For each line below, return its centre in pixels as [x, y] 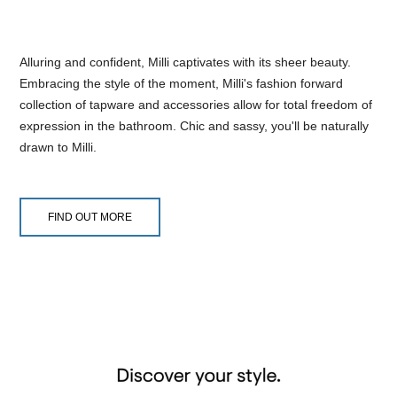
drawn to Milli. [58, 148]
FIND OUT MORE [90, 218]
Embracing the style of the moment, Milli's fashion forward [181, 84]
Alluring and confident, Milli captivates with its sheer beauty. [185, 62]
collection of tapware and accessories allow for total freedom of [196, 105]
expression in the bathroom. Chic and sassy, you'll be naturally [194, 126]
